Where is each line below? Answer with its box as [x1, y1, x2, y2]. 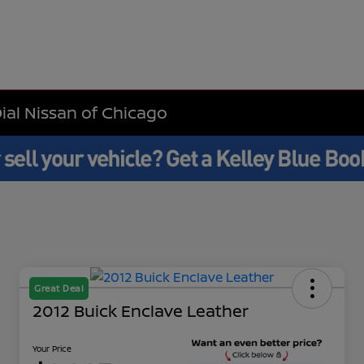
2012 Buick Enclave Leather [32, 300, 249, 323]
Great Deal [34, 282, 84, 295]
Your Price [32, 343, 71, 355]
